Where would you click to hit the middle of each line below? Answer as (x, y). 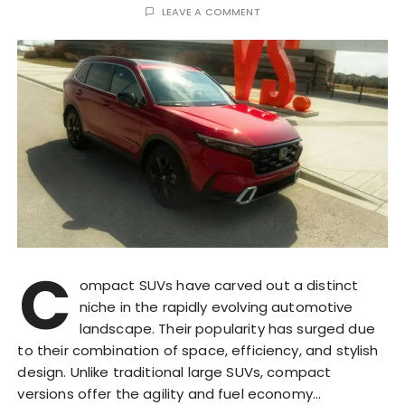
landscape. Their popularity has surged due (227, 329)
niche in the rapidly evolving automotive (216, 307)
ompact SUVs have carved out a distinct (219, 286)
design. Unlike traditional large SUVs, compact (174, 372)
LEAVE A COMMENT (211, 12)
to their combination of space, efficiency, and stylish (198, 351)
